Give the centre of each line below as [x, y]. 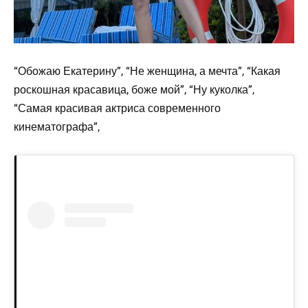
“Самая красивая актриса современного [117, 109]
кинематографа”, [57, 127]
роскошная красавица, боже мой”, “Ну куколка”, [134, 90]
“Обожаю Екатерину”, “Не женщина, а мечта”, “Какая [147, 71]
